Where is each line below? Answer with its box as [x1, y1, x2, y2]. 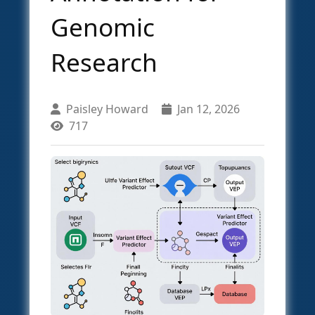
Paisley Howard [66, 101, 148, 117]
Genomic [51, 10, 155, 44]
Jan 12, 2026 [177, 101, 240, 117]
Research [51, 45, 157, 79]
